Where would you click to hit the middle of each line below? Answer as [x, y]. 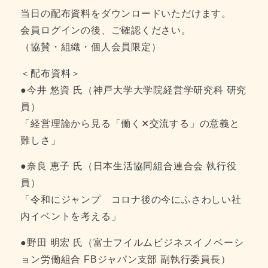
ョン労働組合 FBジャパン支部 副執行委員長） [126, 260]
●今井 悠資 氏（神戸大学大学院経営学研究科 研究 [134, 90]
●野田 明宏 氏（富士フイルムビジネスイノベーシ [132, 243]
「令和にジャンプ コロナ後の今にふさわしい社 [131, 200]
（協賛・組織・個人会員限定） [91, 47]
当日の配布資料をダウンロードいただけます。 [126, 14]
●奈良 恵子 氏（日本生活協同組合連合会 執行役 [129, 166]
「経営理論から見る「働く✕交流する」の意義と [130, 123]
